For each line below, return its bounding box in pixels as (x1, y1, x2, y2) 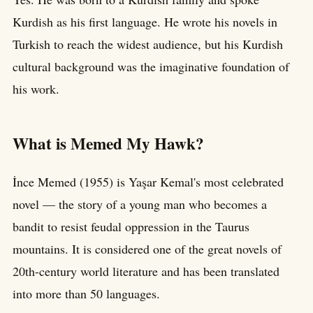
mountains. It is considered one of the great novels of (13, 240, 282, 258)
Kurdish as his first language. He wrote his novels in (13, 13, 277, 30)
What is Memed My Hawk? (13, 131, 204, 156)
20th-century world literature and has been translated (13, 263, 279, 280)
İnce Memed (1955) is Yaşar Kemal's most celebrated (13, 173, 284, 191)
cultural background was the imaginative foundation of (13, 57, 289, 75)
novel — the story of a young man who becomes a (13, 196, 267, 213)
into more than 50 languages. (13, 285, 160, 303)
